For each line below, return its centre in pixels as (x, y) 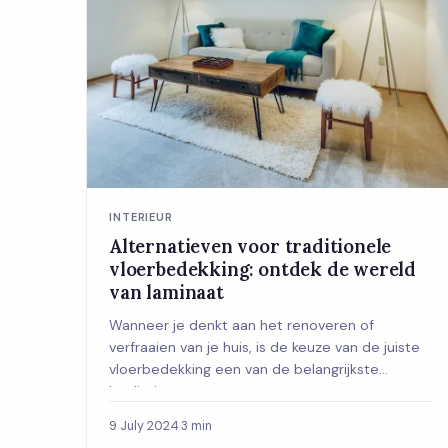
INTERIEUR (141, 216)
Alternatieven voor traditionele (250, 245)
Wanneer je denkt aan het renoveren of (241, 324)
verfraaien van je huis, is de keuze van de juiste (264, 346)
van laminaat (166, 291)
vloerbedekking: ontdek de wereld (263, 268)
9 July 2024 (144, 425)
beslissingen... (154, 390)
